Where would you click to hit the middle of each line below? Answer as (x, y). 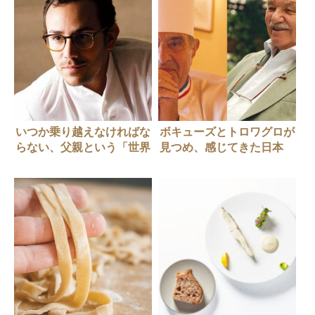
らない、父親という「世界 (83, 148)
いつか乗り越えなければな (83, 132)
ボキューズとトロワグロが (227, 132)
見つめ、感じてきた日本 (221, 148)
